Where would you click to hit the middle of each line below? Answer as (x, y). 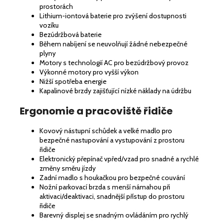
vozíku (49, 25)
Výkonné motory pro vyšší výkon (89, 72)
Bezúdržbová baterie (71, 34)
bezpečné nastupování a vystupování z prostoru (112, 140)
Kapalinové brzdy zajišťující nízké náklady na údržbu (115, 91)
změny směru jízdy (68, 168)
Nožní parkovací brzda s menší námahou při (105, 187)
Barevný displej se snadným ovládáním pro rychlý (114, 215)
